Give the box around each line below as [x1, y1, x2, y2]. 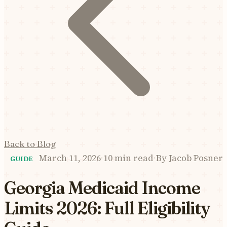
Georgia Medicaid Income [4, 177, 200, 199]
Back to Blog [4, 138, 56, 149]
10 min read [103, 152, 154, 164]
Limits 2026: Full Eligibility [4, 197, 210, 219]
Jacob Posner [167, 152, 223, 164]
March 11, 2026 [39, 152, 101, 164]
